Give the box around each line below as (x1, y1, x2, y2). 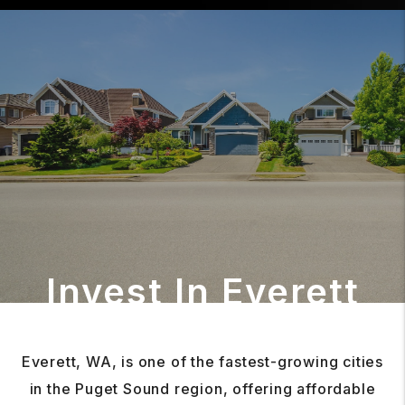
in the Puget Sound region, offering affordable (29, 380, 376, 399)
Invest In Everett (45, 269, 360, 315)
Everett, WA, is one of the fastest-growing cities (21, 353, 384, 372)
